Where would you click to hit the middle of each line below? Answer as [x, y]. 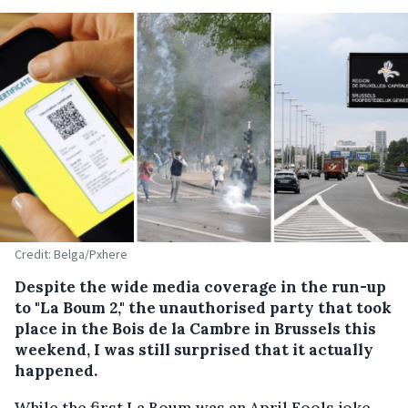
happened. [56, 371]
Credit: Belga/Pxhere [71, 254]
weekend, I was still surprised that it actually [194, 350]
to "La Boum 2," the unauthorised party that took [203, 308]
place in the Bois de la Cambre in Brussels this [195, 329]
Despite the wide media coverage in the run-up [200, 287]
